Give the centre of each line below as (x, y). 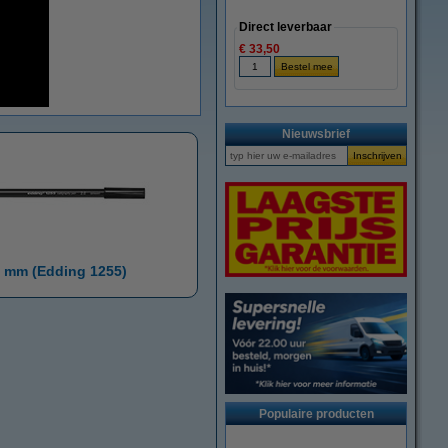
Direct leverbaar (285, 27)
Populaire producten (316, 414)
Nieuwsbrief (316, 134)
